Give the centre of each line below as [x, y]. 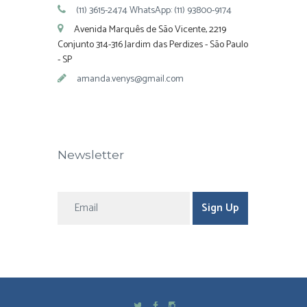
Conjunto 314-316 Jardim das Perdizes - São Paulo [153, 45]
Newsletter [91, 154]
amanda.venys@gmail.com [131, 79]
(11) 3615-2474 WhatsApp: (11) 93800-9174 [154, 10]
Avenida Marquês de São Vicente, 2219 [150, 29]
